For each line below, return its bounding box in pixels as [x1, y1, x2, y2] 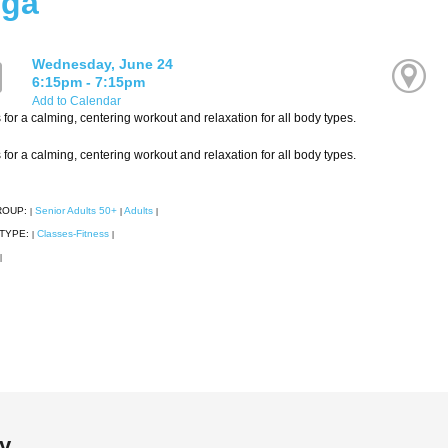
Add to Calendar [32, 94, 122, 109]
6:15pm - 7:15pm [32, 74, 146, 91]
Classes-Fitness [36, 228, 109, 240]
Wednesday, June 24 [32, 56, 174, 73]
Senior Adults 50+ [34, 205, 117, 217]
